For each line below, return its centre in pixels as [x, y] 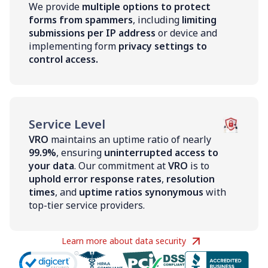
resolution [191, 179]
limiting [199, 19]
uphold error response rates [95, 179]
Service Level [67, 124]
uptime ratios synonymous [141, 192]
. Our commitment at [121, 165]
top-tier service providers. [87, 205]
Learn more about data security [124, 241]
